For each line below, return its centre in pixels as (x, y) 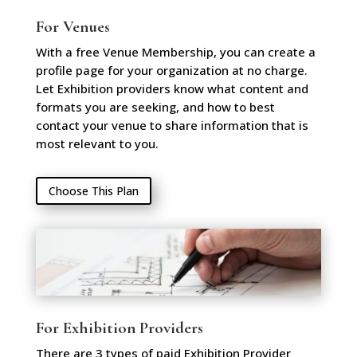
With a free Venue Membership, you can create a (175, 51)
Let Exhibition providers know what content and (172, 88)
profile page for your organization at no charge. (171, 70)
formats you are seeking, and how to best (155, 106)
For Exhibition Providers (119, 328)
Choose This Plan (93, 190)
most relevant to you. (97, 143)
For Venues (73, 26)
